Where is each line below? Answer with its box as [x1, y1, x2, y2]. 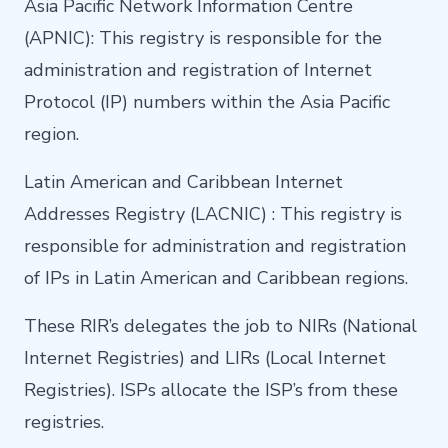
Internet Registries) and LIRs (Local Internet [24, 346, 386, 371]
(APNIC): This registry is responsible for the [24, 26, 382, 51]
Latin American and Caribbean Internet [24, 170, 343, 195]
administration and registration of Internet [24, 58, 372, 83]
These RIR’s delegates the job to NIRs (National [24, 314, 417, 339]
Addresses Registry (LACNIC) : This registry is [24, 202, 402, 227]
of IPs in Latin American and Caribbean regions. [24, 266, 408, 291]
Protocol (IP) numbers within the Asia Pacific [24, 90, 390, 115]
